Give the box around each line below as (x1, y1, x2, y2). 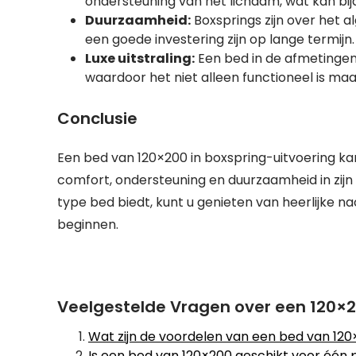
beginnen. (57, 215, 118, 234)
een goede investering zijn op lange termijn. (85, 30, 354, 48)
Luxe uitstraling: (85, 49, 195, 68)
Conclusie (57, 107, 137, 130)
